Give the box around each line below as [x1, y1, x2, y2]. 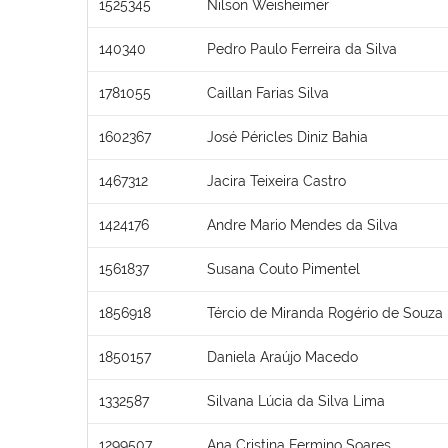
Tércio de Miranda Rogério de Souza [207, 304, 443, 321]
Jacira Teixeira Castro [207, 172, 346, 189]
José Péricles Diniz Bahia [207, 128, 368, 145]
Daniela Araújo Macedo [207, 348, 358, 365]
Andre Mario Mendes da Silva [207, 216, 398, 233]
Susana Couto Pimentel [207, 260, 360, 277]
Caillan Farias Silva [207, 84, 329, 101]
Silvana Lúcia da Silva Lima [207, 392, 385, 409]
